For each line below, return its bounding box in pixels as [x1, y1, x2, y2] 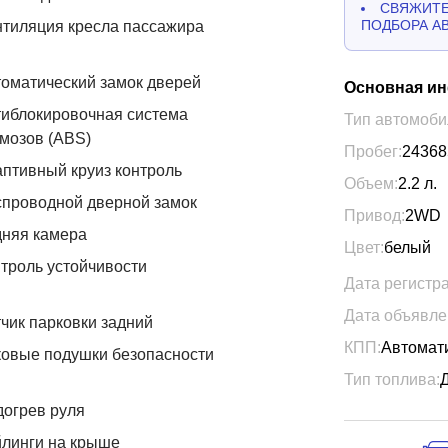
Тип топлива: [344, 371, 440, 388]
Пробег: [344, 143, 402, 160]
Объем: [344, 175, 398, 192]
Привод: [344, 207, 405, 224]
